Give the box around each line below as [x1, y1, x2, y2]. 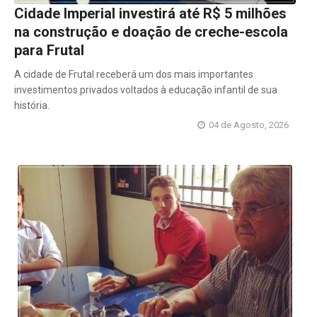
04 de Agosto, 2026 [209, 119, 289, 130]
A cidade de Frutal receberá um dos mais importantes [14, 68, 253, 80]
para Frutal [14, 41, 84, 59]
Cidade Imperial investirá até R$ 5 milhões [14, 4, 287, 22]
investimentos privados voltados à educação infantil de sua [14, 83, 277, 96]
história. [14, 99, 50, 111]
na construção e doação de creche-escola [14, 23, 288, 40]
